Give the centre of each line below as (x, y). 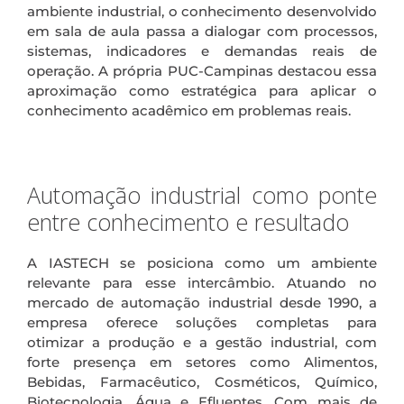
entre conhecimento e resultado (188, 221)
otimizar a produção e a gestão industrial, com (202, 342)
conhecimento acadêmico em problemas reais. (189, 110)
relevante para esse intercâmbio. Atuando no (202, 282)
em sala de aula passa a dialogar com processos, (202, 31)
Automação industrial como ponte (202, 194)
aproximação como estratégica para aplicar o (202, 90)
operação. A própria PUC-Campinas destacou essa (202, 70)
